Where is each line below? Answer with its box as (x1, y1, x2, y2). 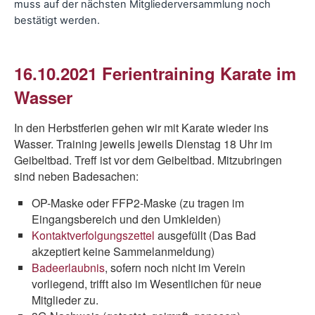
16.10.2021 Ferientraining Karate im (14, 61, 296, 85)
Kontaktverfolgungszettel (32, 227, 155, 243)
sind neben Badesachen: (14, 168, 139, 184)
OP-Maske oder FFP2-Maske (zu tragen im (32, 195, 244, 211)
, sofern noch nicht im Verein (105, 259, 245, 276)
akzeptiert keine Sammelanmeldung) (32, 243, 217, 259)
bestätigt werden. (14, 14, 100, 27)
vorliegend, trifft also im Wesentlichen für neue (32, 276, 262, 292)
